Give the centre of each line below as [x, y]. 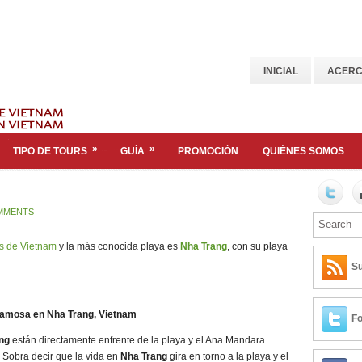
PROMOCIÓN [208, 151]
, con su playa [257, 246]
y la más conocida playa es [118, 246]
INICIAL [281, 71]
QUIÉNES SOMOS [303, 151]
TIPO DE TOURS [50, 151]
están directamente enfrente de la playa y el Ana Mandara [139, 340]
